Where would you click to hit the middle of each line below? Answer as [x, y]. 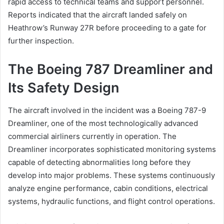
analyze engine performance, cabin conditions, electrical [108, 188]
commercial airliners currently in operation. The [92, 136]
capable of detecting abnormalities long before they [99, 162]
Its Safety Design [63, 88]
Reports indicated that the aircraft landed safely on [97, 15]
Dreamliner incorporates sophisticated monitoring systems [112, 149]
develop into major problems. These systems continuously [111, 175]
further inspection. [41, 41]
